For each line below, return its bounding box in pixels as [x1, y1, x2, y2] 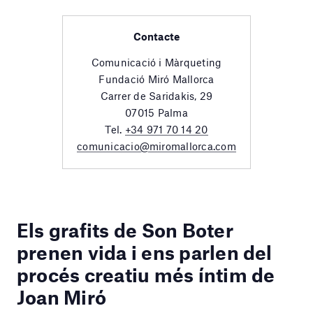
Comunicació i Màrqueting [91, 56, 222, 69]
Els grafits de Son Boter [17, 217, 233, 242]
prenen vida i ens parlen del [17, 240, 272, 264]
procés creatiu [17, 262, 154, 286]
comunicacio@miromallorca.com [77, 140, 236, 153]
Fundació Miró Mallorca [99, 73, 214, 86]
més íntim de [154, 262, 275, 286]
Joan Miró [17, 284, 107, 309]
